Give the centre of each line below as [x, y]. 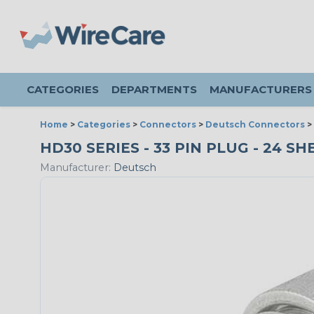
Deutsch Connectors [255, 124]
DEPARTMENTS [154, 89]
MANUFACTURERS [261, 89]
